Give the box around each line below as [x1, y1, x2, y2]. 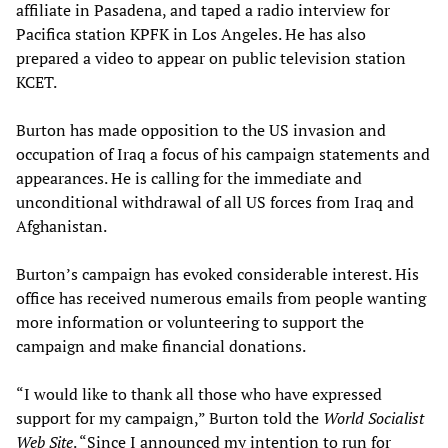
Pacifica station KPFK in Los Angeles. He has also [16, 22, 366, 45]
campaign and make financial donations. [16, 334, 306, 357]
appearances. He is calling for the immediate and [16, 166, 362, 189]
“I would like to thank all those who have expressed [16, 382, 382, 405]
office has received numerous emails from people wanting [16, 286, 426, 309]
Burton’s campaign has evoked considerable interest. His [16, 262, 419, 285]
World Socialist [323, 406, 424, 429]
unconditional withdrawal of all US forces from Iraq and [16, 190, 414, 213]
